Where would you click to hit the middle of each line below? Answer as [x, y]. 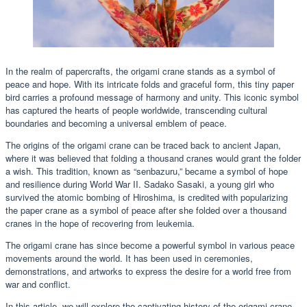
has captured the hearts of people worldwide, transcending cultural [136, 110]
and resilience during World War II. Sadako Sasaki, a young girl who [140, 184]
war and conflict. [38, 284]
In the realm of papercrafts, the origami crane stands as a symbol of [140, 71]
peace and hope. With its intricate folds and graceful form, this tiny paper [150, 84]
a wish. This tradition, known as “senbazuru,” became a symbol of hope [147, 171]
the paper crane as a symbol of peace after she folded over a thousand [146, 210]
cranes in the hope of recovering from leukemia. [100, 223]
